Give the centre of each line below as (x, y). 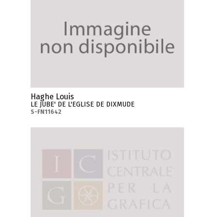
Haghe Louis (53, 97)
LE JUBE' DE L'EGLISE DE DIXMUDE (83, 105)
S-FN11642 (46, 112)
